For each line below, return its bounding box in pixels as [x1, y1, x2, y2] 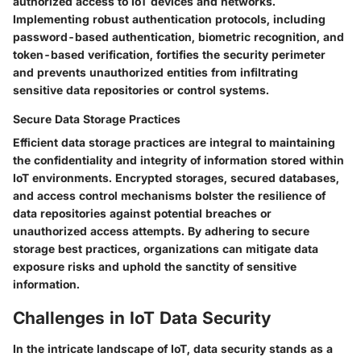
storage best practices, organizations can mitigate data [13, 242, 318, 256]
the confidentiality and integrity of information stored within [13, 153, 344, 168]
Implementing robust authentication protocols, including [13, 12, 326, 27]
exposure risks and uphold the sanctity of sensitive [13, 259, 297, 274]
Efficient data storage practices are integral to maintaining [13, 135, 335, 150]
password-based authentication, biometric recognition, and [13, 30, 344, 44]
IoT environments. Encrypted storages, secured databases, [13, 171, 339, 185]
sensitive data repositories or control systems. [13, 83, 269, 98]
